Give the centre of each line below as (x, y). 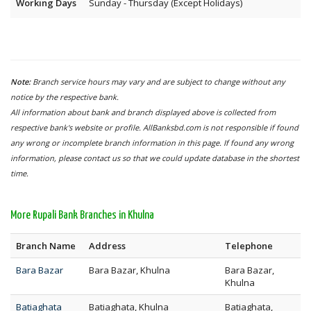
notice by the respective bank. (65, 97)
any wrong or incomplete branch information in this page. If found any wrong (152, 143)
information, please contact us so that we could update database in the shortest (155, 158)
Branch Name (46, 246)
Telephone (249, 246)
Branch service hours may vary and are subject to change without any (159, 82)
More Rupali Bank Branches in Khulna (82, 216)
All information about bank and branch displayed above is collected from (143, 112)
